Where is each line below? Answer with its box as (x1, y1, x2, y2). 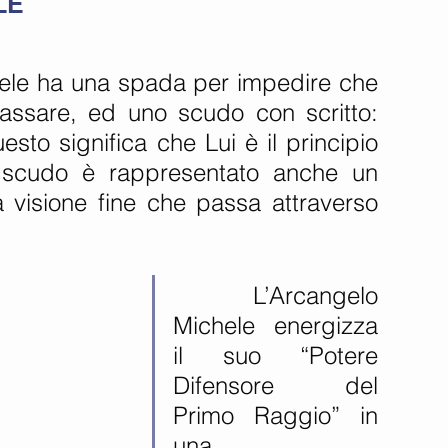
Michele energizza (173, 311, 378, 340)
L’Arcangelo (173, 281, 253, 310)
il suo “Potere (173, 341, 378, 370)
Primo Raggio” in (173, 401, 378, 430)
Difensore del (173, 371, 378, 400)
